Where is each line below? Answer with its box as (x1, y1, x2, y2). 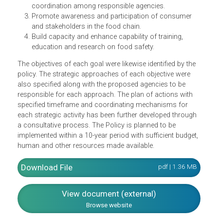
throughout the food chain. (35, 16, 127, 26)
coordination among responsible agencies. (35, 50, 183, 60)
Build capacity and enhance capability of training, (35, 84, 203, 94)
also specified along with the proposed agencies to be (19, 138, 206, 147)
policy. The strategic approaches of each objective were (19, 126, 212, 136)
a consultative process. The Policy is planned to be (19, 183, 196, 193)
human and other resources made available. (19, 206, 172, 216)
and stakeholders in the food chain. (35, 73, 157, 83)
